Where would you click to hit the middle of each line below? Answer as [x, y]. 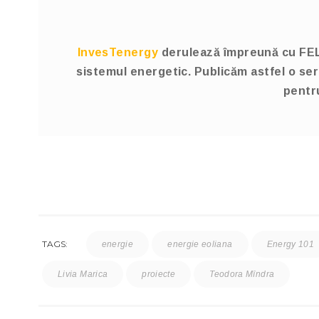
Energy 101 [291, 244]
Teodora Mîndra [242, 274]
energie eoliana [200, 244]
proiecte [159, 274]
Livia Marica [83, 274]
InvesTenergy [118, 52]
